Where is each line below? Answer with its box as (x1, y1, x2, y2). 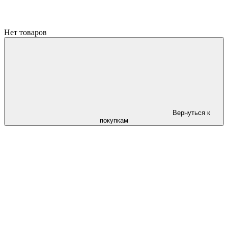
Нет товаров (4, 28, 47, 37)
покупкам (100, 117, 128, 124)
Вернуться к (173, 109, 210, 117)
